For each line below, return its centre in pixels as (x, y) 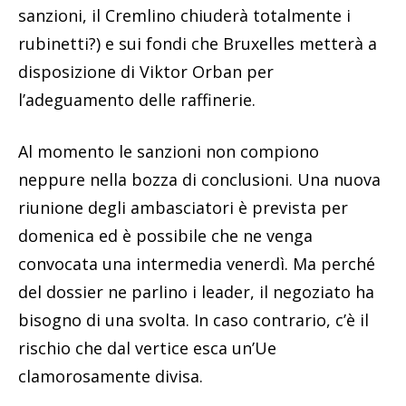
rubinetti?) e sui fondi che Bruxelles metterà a (198, 43)
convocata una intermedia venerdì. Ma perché (197, 263)
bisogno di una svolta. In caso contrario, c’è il (193, 319)
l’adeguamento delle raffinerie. (137, 99)
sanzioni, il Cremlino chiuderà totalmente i (184, 15)
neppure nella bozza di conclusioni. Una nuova (199, 179)
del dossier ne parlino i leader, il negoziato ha (196, 291)
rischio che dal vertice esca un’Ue (147, 348)
